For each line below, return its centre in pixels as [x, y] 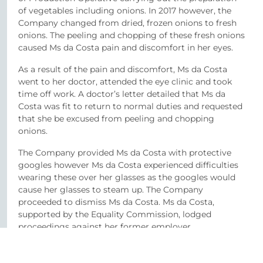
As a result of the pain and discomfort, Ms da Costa [123, 69]
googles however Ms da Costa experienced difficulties [128, 165]
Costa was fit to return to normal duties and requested [130, 106]
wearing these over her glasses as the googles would [127, 177]
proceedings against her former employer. [105, 227]
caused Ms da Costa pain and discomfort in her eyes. [126, 48]
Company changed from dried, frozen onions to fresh [127, 23]
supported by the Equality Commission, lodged [115, 214]
